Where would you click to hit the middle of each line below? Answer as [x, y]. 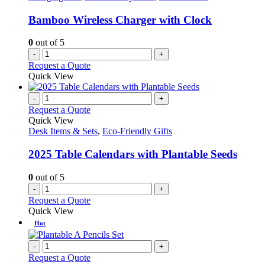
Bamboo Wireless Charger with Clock [120, 20]
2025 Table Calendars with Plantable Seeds [133, 154]
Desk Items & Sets [63, 131]
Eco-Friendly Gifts [137, 131]
